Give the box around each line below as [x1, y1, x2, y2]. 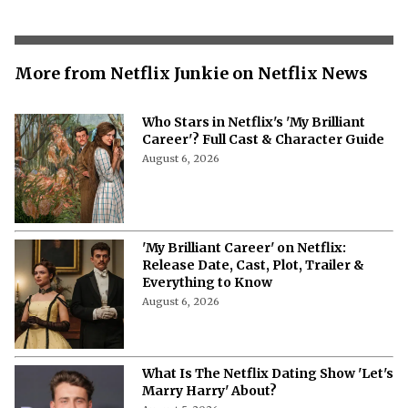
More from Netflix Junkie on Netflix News [15, 76, 368, 98]
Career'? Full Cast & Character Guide [142, 145, 384, 162]
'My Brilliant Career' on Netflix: [142, 253, 346, 270]
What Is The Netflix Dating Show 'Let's [142, 379, 393, 396]
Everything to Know [142, 288, 272, 305]
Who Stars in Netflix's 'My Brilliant [142, 127, 365, 145]
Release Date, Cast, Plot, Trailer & [142, 270, 364, 288]
